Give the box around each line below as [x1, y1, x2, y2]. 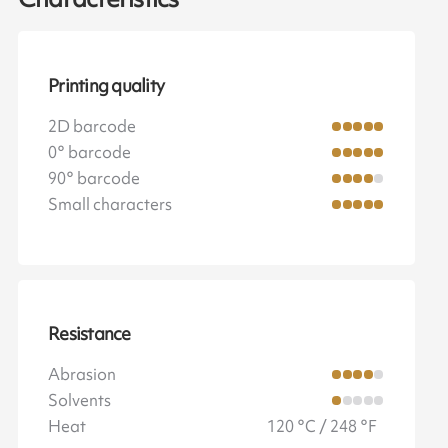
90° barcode [48, 166, 141, 189]
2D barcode [48, 114, 137, 137]
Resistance [48, 322, 131, 347]
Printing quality [48, 73, 165, 98]
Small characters [48, 192, 173, 215]
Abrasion [48, 363, 117, 386]
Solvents [48, 389, 112, 412]
